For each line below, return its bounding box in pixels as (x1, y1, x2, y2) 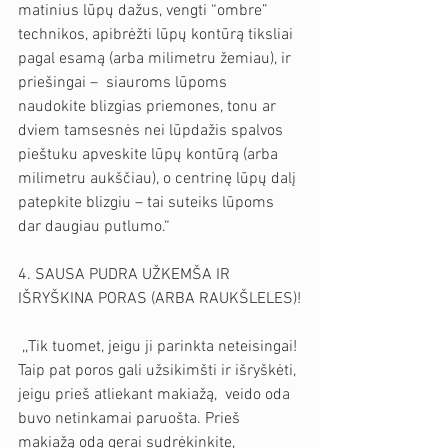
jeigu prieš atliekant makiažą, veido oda (18, 384, 294, 405)
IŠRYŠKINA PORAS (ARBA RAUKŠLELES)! (18, 288, 301, 309)
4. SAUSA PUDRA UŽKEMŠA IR (18, 264, 234, 285)
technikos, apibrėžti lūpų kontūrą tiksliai (18, 24, 297, 45)
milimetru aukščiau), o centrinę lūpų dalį (18, 168, 300, 189)
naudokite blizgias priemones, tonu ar (18, 96, 280, 117)
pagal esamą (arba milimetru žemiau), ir (18, 48, 295, 69)
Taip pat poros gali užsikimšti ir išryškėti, (18, 360, 300, 381)
